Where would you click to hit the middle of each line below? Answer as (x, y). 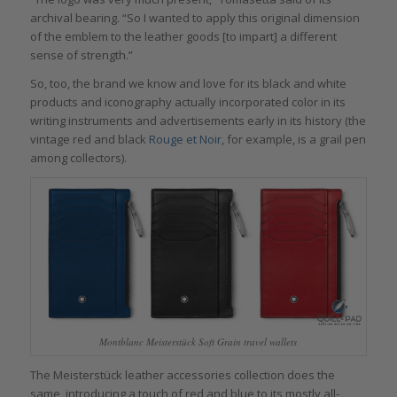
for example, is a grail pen (295, 140)
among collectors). (78, 158)
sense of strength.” (81, 55)
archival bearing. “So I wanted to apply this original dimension (195, 18)
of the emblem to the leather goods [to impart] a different (183, 37)
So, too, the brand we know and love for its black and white (188, 84)
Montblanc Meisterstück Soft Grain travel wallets (198, 341)
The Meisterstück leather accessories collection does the (182, 374)
